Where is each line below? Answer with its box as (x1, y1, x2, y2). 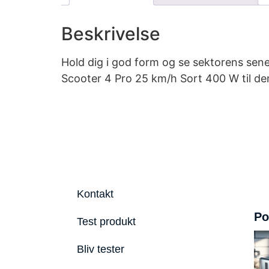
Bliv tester (76, 243, 124, 256)
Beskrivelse (61, 22, 160, 44)
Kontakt (76, 188, 113, 201)
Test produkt (76, 216, 136, 228)
